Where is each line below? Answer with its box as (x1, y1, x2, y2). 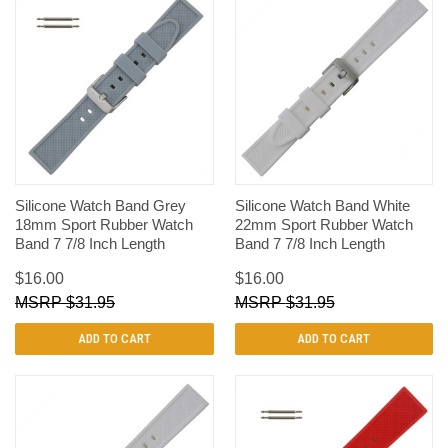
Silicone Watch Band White (234, 197, 410, 215)
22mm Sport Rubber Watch (234, 216, 413, 234)
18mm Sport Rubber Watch (15, 216, 193, 234)
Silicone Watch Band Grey (15, 197, 186, 215)
